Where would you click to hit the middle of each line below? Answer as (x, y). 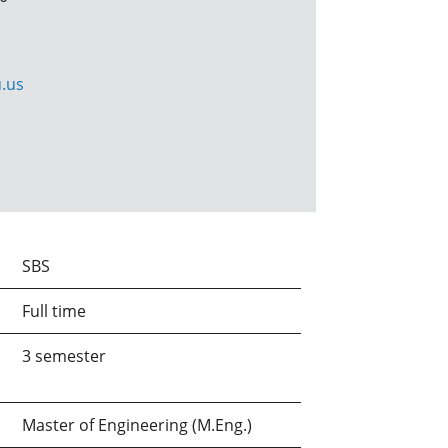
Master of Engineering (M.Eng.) (137, 425)
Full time (54, 311)
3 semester (64, 356)
